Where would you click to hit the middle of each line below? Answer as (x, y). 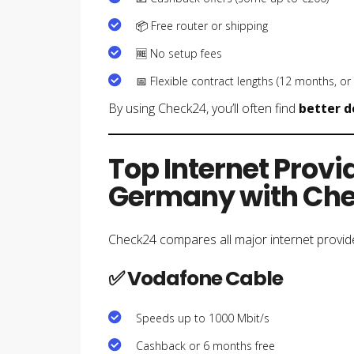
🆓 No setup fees (179, 53)
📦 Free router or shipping (202, 25)
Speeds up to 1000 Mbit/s (203, 318)
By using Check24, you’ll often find (203, 108)
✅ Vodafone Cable (196, 278)
